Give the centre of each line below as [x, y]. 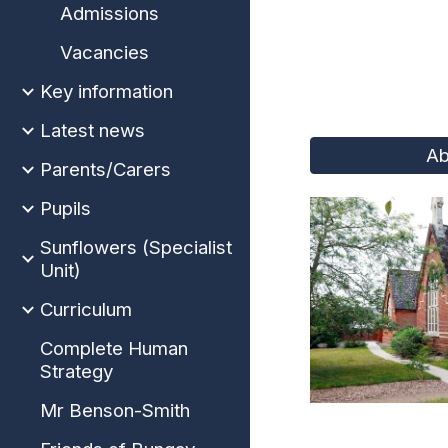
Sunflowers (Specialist [136, 247]
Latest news [92, 130]
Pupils [65, 208]
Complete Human [114, 348]
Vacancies [104, 52]
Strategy [76, 371]
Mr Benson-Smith [115, 410]
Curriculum [86, 309]
